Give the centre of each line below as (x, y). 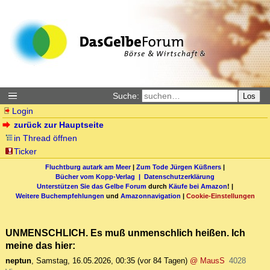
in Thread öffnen (46, 138)
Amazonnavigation (150, 196)
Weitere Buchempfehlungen (60, 196)
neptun (18, 261)
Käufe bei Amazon (198, 186)
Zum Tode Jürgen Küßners (179, 167)
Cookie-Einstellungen (220, 196)
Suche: (126, 96)
